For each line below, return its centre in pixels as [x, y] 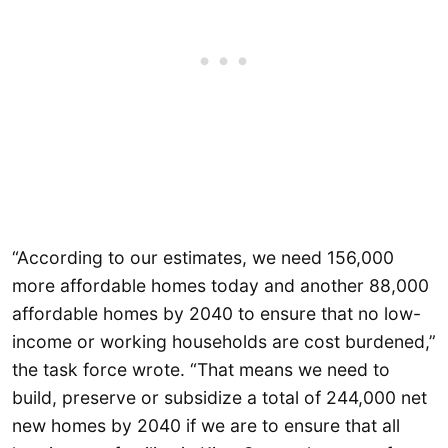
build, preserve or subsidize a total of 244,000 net [219, 398]
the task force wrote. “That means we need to [201, 370]
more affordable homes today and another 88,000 [220, 286]
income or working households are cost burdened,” [224, 342]
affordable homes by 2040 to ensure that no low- [216, 314]
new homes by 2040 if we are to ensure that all [206, 426]
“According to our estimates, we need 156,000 [203, 258]
